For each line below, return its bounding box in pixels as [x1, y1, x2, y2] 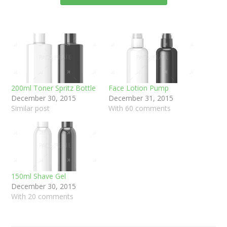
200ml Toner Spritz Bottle [11, 83, 96, 93]
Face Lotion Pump [108, 83, 169, 93]
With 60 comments [108, 103, 171, 113]
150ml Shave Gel [11, 171, 66, 181]
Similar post [11, 103, 50, 113]
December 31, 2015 [108, 93, 173, 103]
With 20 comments [11, 191, 74, 201]
